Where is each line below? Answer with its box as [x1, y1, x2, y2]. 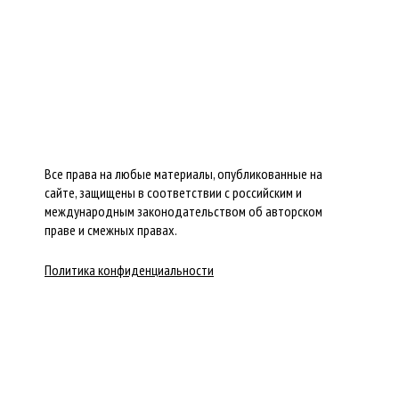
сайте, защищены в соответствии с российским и [45, 183, 302, 201]
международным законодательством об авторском [45, 202, 322, 220]
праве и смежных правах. [45, 221, 177, 239]
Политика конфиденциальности [45, 261, 214, 279]
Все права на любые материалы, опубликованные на [45, 165, 322, 183]
